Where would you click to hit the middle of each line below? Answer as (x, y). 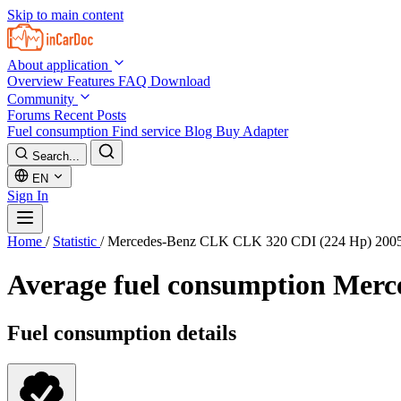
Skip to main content (65, 15)
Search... (56, 156)
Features (93, 81)
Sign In (28, 196)
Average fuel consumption (170, 285)
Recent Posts (90, 115)
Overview (37, 81)
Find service (148, 131)
